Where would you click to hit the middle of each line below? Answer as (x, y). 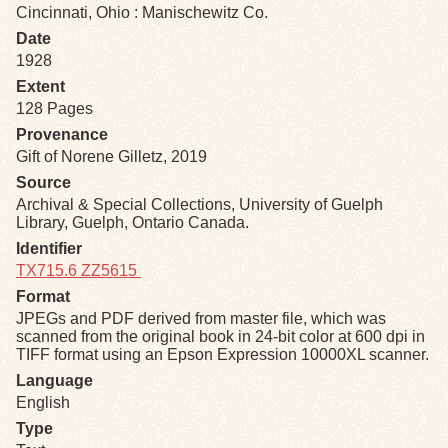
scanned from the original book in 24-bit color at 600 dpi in (220, 336)
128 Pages (54, 108)
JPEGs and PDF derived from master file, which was (201, 318)
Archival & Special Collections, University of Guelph (199, 204)
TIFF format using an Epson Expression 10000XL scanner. (222, 354)
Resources (73, 93)
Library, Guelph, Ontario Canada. (132, 222)
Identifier (49, 248)
